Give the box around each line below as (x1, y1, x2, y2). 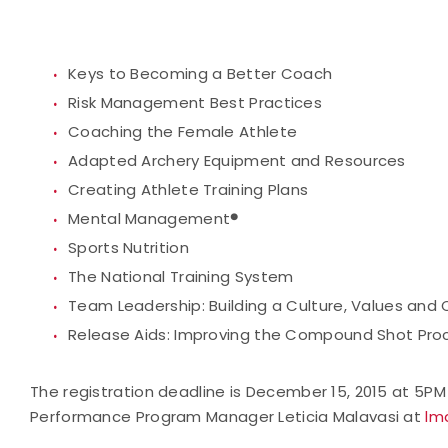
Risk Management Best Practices (68, 92, 322, 113)
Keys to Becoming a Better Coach (68, 63, 333, 84)
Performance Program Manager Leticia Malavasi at (30, 406, 426, 427)
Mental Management (68, 208, 231, 229)
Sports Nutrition (68, 237, 189, 258)
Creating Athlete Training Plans (68, 179, 309, 200)
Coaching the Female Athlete (68, 121, 298, 142)
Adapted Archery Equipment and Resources (68, 150, 406, 171)
